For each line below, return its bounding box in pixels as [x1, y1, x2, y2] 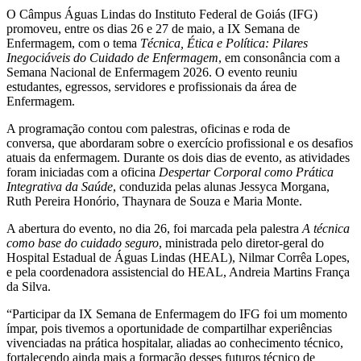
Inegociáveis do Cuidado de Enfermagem [6, 50, 218, 64]
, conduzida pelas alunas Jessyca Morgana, [113, 179, 330, 193]
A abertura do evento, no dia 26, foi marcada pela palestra [6, 221, 302, 235]
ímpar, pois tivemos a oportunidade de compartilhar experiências [6, 321, 332, 335]
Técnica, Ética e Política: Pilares [140, 35, 308, 50]
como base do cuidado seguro [6, 235, 159, 250]
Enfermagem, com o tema [6, 35, 140, 50]
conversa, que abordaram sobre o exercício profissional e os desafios [6, 135, 353, 150]
